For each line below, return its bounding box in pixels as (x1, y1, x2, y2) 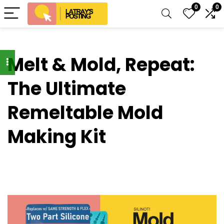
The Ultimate (7, 76, 126, 101)
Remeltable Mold (7, 100, 163, 125)
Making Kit (7, 124, 106, 149)
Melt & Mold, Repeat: (7, 52, 194, 77)
